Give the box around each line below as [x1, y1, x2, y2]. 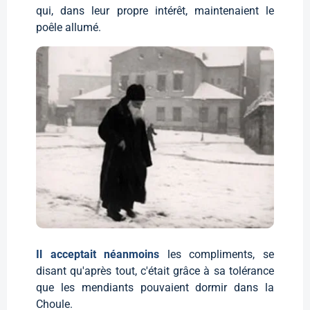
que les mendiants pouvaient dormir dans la [36, 281, 274, 294]
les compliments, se [167, 248, 275, 261]
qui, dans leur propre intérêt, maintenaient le [36, 3, 274, 17]
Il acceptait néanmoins [36, 248, 167, 261]
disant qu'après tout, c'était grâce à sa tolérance [36, 264, 274, 277]
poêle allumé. [36, 20, 101, 34]
